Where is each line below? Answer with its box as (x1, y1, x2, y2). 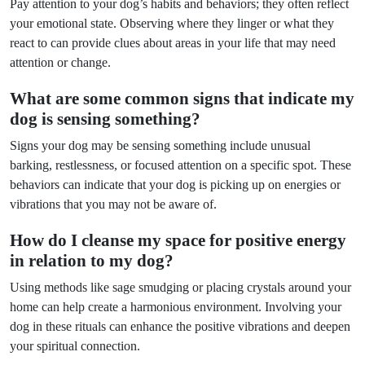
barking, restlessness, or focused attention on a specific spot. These (10, 158, 351, 172)
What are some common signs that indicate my (10, 89, 354, 108)
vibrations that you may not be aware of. (10, 197, 217, 211)
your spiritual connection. (10, 339, 140, 353)
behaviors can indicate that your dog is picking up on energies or (10, 178, 341, 191)
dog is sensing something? (10, 109, 200, 129)
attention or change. (10, 55, 111, 69)
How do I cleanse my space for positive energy (10, 231, 346, 250)
